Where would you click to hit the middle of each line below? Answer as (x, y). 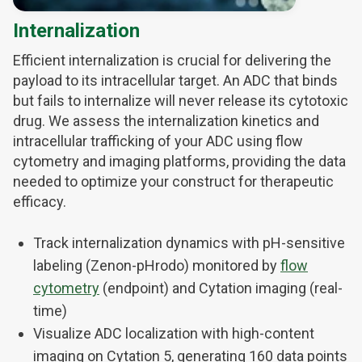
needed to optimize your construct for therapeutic (173, 182)
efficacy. (40, 202)
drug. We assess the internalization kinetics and (166, 121)
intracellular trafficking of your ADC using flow (158, 141)
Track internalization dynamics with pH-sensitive (189, 243)
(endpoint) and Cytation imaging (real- (221, 288)
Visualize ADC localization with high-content (174, 334)
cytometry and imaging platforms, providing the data (179, 162)
